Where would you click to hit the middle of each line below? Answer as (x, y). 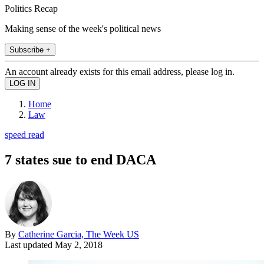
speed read (24, 134)
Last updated (30, 245)
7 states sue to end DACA (80, 159)
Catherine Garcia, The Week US (79, 234)
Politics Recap (31, 8)
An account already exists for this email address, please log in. (120, 71)
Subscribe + (30, 49)
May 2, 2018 (79, 245)
